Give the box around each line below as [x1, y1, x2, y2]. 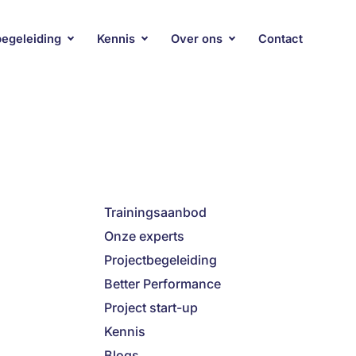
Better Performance [104, 276, 221, 292]
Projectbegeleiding [104, 252, 217, 268]
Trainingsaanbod [104, 204, 207, 220]
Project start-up [104, 300, 198, 315]
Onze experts [104, 228, 184, 244]
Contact [258, 31, 303, 46]
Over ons [171, 31, 222, 46]
